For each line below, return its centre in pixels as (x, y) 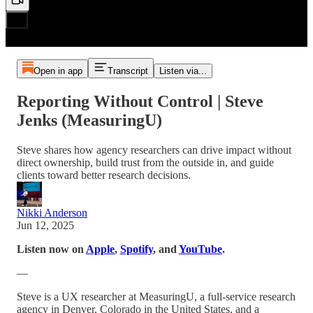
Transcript (128, 71)
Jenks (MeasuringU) (89, 120)
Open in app (58, 71)
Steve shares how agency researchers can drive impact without (154, 150)
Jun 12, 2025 (45, 225)
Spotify (137, 249)
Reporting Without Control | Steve (140, 101)
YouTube (201, 249)
